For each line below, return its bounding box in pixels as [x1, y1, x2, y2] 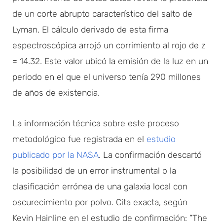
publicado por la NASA [12, 149, 99, 160]
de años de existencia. [12, 87, 100, 98]
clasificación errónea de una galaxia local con [12, 181, 187, 191]
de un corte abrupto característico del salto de [12, 8, 192, 19]
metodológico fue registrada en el [12, 134, 147, 144]
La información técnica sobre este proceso [12, 118, 179, 128]
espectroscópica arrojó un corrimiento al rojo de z [12, 40, 206, 50]
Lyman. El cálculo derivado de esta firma [12, 24, 168, 35]
